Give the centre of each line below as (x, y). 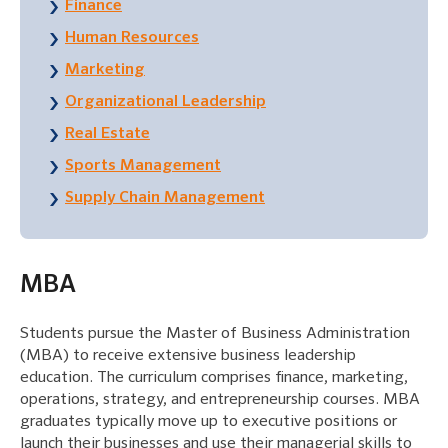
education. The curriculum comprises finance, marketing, (214, 378)
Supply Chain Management (165, 198)
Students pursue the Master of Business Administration (215, 334)
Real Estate (107, 134)
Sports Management (143, 166)
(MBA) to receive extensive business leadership (188, 356)
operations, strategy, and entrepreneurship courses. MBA (220, 400)
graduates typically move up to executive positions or (208, 422)
